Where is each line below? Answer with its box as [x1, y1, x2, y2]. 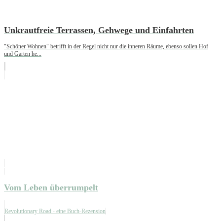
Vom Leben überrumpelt [4, 182, 98, 192]
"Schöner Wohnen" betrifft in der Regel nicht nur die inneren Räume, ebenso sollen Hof [4, 42, 208, 50]
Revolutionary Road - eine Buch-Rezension [4, 207, 106, 215]
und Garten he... [4, 50, 41, 57]
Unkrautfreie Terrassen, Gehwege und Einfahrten [4, 25, 194, 35]
